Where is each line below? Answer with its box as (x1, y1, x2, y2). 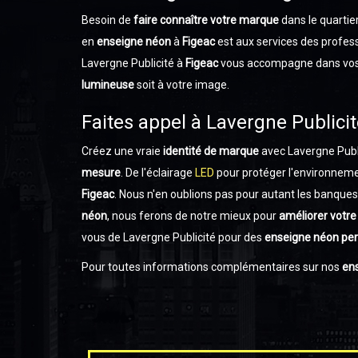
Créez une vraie (82, 145, 163, 157)
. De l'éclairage (121, 166, 195, 179)
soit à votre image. (134, 78, 229, 91)
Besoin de (82, 14, 133, 26)
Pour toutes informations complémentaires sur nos (82, 261, 342, 273)
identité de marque (163, 145, 259, 157)
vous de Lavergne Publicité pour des (82, 231, 265, 244)
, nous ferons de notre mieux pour (107, 209, 279, 222)
